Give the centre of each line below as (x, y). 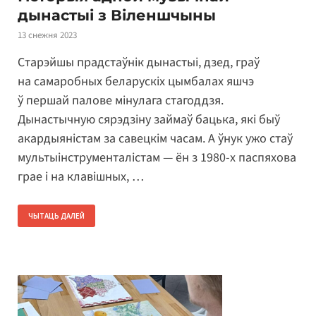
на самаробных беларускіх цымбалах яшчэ (136, 81)
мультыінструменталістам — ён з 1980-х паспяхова (157, 157)
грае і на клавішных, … (81, 176)
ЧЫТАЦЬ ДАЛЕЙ (56, 215)
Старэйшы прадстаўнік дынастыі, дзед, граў (139, 62)
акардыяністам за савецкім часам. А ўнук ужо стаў (155, 138)
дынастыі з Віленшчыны (117, 16)
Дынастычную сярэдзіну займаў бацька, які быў (149, 119)
